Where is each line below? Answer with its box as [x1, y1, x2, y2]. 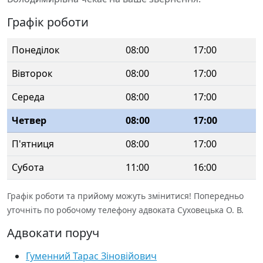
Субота [12, 161, 44, 174]
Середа [12, 90, 45, 103]
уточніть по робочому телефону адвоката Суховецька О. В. [7, 204, 244, 215]
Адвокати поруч [7, 225, 99, 241]
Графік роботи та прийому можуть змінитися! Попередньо [7, 190, 244, 201]
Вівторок [12, 67, 52, 80]
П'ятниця [12, 137, 54, 150]
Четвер [12, 114, 46, 127]
